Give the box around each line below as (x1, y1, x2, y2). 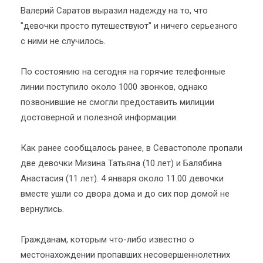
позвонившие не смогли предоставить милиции (21, 97, 214, 107)
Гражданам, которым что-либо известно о (21, 234, 194, 245)
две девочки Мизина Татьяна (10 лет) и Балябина (21, 158, 222, 168)
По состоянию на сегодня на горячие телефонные (21, 66, 225, 77)
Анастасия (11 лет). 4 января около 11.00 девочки (21, 173, 224, 184)
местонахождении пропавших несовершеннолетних (21, 249, 230, 260)
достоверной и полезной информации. (21, 112, 178, 123)
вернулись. (21, 204, 64, 214)
